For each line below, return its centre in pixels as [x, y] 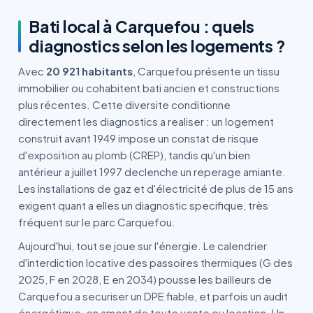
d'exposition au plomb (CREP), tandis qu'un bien [134, 155]
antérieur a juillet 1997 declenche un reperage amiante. [152, 172]
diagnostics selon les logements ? [157, 46]
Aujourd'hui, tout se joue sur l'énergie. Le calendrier [143, 246]
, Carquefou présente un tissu [206, 71]
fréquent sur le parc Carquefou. [97, 222]
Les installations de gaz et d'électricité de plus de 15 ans [156, 188]
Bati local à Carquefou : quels [142, 26]
